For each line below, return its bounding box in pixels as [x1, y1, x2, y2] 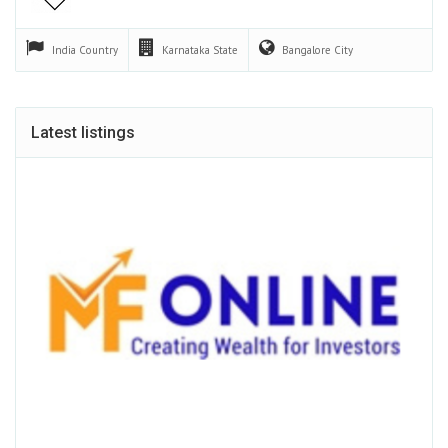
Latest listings [31, 122, 135, 142]
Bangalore [282, 42, 334, 57]
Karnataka [162, 42, 213, 57]
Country [79, 42, 118, 57]
